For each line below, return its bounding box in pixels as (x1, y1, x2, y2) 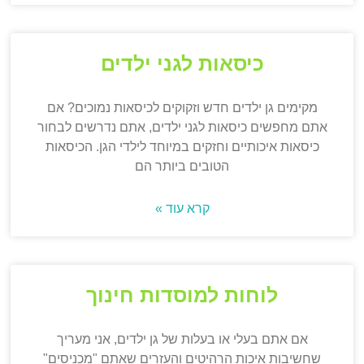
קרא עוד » (154, 201, 210, 216)
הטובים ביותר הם (135, 159, 229, 174)
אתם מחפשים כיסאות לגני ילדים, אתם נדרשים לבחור (37, 120, 327, 135)
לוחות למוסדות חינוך (86, 284, 278, 307)
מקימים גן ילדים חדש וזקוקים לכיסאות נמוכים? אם (46, 101, 318, 115)
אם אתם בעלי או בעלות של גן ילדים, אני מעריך (56, 332, 308, 347)
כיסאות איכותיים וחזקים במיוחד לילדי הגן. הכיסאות (45, 140, 319, 154)
